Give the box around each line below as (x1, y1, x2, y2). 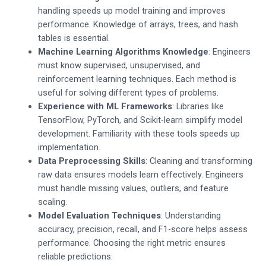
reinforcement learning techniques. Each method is (37, 73, 236, 84)
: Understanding (160, 210, 221, 221)
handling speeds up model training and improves (37, 5, 226, 16)
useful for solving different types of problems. (37, 87, 218, 98)
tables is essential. (37, 32, 110, 43)
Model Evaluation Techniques (37, 210, 161, 221)
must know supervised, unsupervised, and (37, 59, 200, 71)
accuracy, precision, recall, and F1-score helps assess (37, 223, 248, 235)
